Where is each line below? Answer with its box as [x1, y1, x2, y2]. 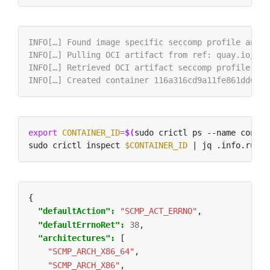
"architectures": [38, 233, 120, 243]
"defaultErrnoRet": [38, 219, 130, 230]
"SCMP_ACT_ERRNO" [120, 206, 197, 216]
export [28, 127, 57, 137]
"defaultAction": [38, 206, 120, 216]
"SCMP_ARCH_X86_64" [48, 246, 134, 257]
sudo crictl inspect [28, 140, 125, 150]
